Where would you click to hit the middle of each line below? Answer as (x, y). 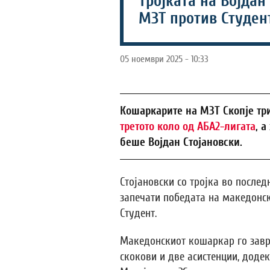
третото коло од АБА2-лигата (187, 127)
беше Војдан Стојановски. (181, 142)
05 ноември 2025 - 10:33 (164, 59)
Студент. (138, 213)
